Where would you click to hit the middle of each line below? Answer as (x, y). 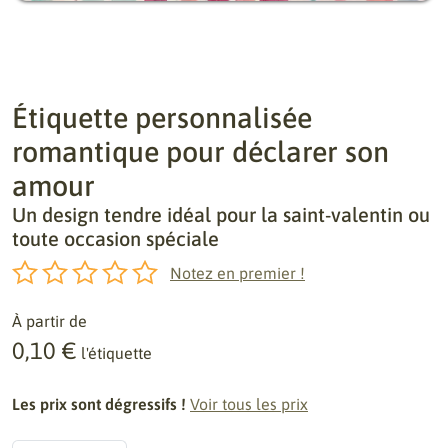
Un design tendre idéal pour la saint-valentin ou (221, 214)
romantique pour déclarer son (200, 151)
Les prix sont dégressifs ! (99, 404)
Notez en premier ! (237, 273)
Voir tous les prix (249, 404)
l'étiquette (116, 353)
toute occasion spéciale (115, 238)
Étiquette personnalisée (162, 117)
